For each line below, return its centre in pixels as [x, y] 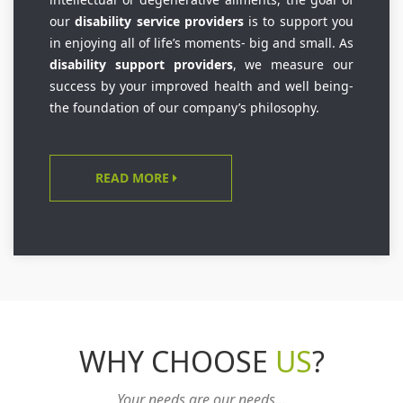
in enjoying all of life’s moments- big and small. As [201, 43]
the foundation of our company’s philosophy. [184, 108]
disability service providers [159, 22]
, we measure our [293, 65]
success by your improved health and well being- [201, 86]
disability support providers [141, 65]
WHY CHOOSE [177, 362]
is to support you [299, 22]
